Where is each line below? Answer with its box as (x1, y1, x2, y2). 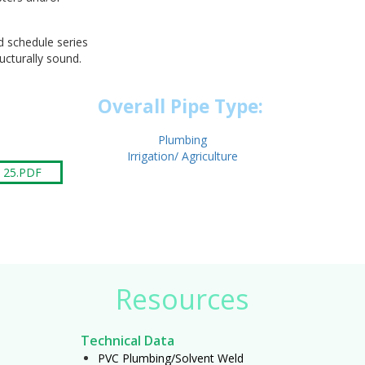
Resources (116, 280, 249, 319)
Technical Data (81, 331, 175, 350)
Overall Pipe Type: (97, 94, 268, 120)
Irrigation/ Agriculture (127, 148, 238, 165)
